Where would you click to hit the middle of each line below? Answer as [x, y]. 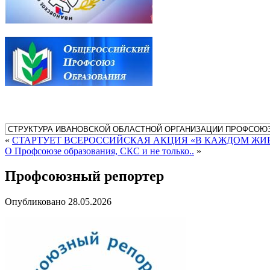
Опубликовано [35, 202]
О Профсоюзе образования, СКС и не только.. [99, 151]
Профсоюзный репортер [84, 176]
